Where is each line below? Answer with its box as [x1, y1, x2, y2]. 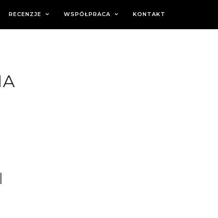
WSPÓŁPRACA [64, 11, 110, 18]
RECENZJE [9, 11, 41, 18]
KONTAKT [133, 11, 165, 18]
